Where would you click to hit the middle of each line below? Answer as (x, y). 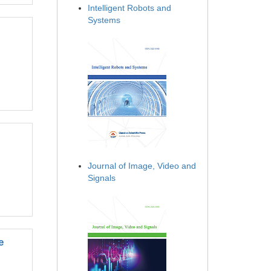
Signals (102, 178)
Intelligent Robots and (129, 8)
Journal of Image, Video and (142, 166)
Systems (104, 20)
